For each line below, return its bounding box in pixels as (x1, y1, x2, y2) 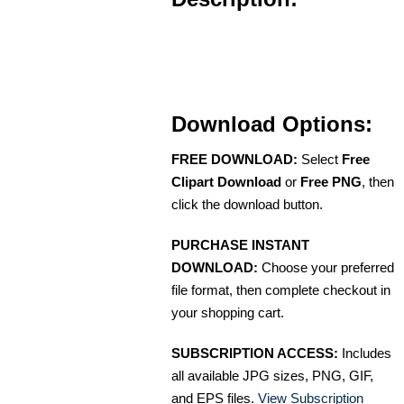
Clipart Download (171, 173, 281, 189)
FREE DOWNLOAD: (171, 151, 298, 167)
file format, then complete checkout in (171, 281, 390, 298)
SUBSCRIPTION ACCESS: (171, 344, 338, 361)
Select (298, 151, 342, 167)
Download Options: (171, 111, 372, 136)
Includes (338, 344, 391, 361)
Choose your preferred (258, 259, 394, 275)
